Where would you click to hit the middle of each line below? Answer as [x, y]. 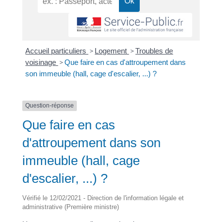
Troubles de [154, 51]
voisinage [42, 62]
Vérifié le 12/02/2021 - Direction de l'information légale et [103, 198]
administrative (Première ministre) [70, 207]
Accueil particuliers [57, 51]
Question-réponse [49, 106]
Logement [112, 51]
